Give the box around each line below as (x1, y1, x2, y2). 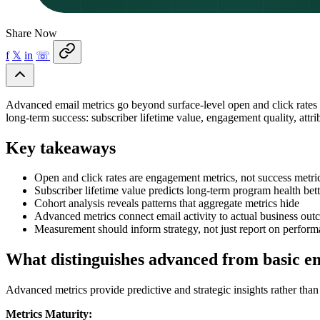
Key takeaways (6, 138, 116, 157)
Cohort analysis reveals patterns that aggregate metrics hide (34, 197, 299, 210)
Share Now (6, 26, 57, 39)
